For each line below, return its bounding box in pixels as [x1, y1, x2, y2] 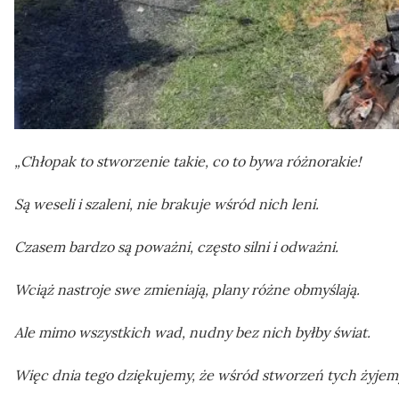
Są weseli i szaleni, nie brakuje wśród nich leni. [14, 194, 319, 213]
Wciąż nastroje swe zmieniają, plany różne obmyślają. [14, 280, 360, 298]
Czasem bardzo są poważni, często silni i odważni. [14, 237, 338, 256]
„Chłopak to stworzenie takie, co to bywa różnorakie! [14, 151, 361, 170]
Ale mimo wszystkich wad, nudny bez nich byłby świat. [14, 322, 370, 341]
